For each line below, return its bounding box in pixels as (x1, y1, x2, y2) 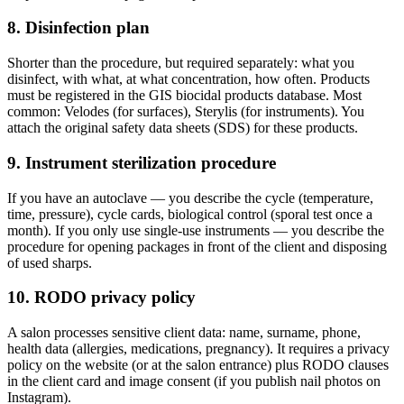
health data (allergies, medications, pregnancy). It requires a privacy (7, 341, 390, 357)
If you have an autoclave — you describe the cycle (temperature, (7, 189, 373, 206)
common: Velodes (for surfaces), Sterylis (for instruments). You (7, 104, 364, 120)
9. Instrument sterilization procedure (7, 152, 276, 172)
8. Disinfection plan (7, 18, 150, 38)
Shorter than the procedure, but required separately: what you (7, 55, 354, 71)
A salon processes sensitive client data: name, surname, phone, (7, 325, 361, 341)
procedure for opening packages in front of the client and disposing (7, 238, 387, 254)
